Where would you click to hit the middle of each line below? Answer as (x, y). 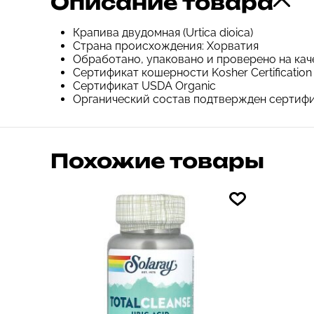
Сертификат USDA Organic (144, 86)
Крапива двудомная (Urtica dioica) (163, 33)
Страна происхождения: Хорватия (166, 46)
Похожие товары (157, 161)
